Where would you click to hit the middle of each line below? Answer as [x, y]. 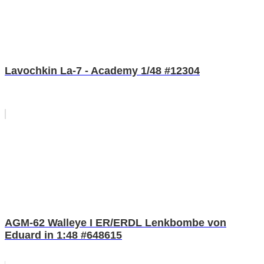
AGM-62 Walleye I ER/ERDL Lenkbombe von [115, 222]
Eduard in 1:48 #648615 [63, 235]
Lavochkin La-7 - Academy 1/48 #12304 [102, 70]
